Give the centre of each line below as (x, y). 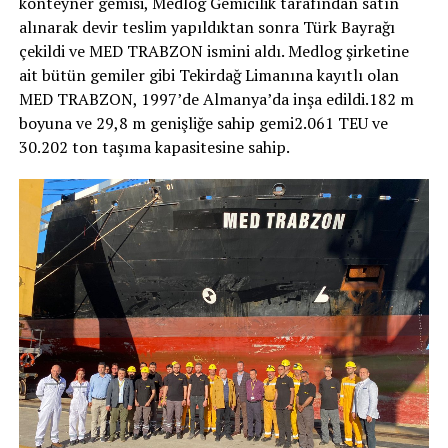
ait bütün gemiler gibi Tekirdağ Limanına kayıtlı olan (208, 74)
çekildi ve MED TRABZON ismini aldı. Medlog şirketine (213, 50)
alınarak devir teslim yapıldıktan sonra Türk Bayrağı (206, 26)
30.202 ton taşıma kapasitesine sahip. (154, 146)
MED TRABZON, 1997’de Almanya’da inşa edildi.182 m (216, 98)
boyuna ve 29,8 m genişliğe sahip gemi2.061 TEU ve (203, 122)
